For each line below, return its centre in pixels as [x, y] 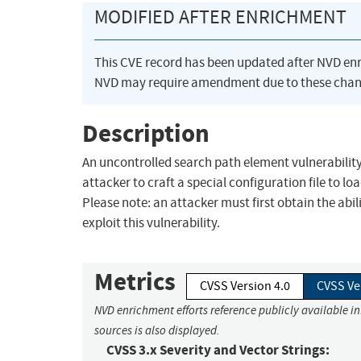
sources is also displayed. [157, 331]
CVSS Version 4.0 [245, 286]
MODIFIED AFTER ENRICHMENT [220, 17]
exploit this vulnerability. [151, 223]
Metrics [135, 282]
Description [146, 133]
